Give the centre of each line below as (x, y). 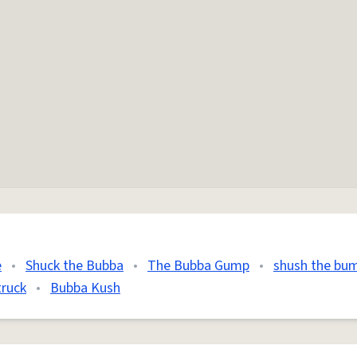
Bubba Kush (85, 288)
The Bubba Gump (198, 266)
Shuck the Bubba (75, 266)
